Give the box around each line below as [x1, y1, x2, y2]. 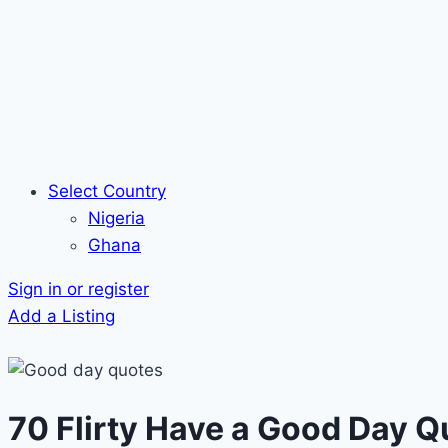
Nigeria [88, 208, 145, 228]
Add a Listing [8, 306, 115, 326]
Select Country [48, 181, 166, 201]
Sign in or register [8, 279, 149, 299]
